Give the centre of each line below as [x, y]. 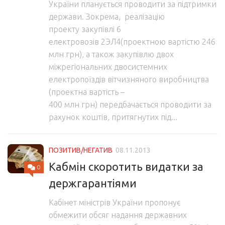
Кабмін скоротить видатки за [126, 167]
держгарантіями [93, 183]
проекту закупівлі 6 [85, 29]
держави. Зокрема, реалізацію [107, 17]
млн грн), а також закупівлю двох [111, 54]
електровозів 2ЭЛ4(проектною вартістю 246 [132, 42]
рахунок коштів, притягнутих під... [113, 117]
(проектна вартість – [87, 92]
